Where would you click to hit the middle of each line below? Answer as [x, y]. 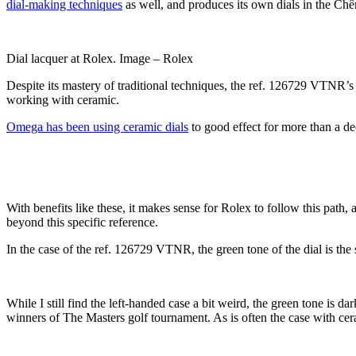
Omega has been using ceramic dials [97, 126]
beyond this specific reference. [82, 222]
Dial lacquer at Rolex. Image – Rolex [100, 58]
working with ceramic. [63, 99]
